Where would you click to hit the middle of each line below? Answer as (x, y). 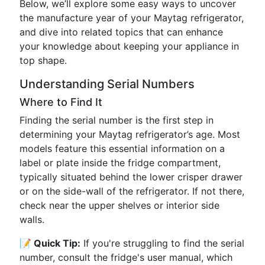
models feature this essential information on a (122, 148)
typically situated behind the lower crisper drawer (131, 177)
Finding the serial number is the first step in (117, 120)
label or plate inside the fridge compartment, (120, 163)
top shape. (43, 60)
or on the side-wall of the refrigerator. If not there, (132, 191)
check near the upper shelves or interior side (119, 205)
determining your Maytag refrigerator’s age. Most (130, 134)
